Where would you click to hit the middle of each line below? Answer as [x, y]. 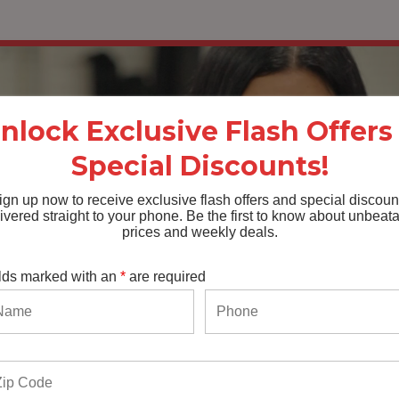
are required [166, 277]
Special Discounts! [199, 166]
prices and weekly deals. [199, 232]
